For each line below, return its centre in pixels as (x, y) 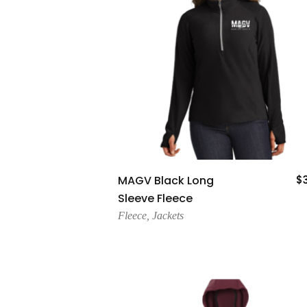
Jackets (168, 215)
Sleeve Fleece (155, 198)
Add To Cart (225, 177)
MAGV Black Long (166, 180)
